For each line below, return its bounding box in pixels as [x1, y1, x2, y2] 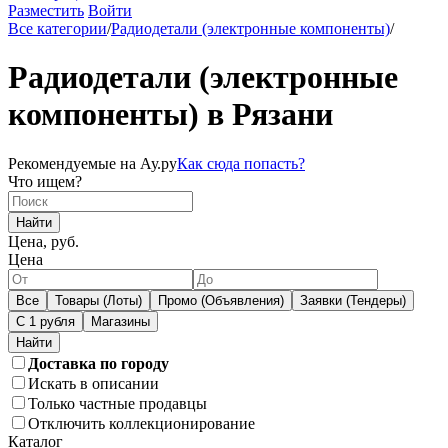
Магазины [91, 313, 150, 329]
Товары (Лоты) [55, 292, 142, 308]
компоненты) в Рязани [8, 96, 333, 133]
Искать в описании [28, 374, 159, 392]
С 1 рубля [16, 313, 75, 329]
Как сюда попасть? [177, 154, 305, 172]
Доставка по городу [28, 354, 169, 372]
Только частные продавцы [28, 394, 207, 412]
